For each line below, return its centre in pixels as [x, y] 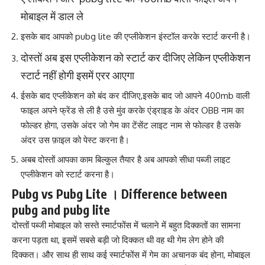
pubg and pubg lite [61, 210]
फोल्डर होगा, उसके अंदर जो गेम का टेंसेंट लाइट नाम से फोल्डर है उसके [131, 125]
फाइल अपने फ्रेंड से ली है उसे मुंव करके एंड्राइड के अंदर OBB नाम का [132, 110]
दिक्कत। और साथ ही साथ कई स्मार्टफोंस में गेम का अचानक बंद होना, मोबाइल [131, 255]
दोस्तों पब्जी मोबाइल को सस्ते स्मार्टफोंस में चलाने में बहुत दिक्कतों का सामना [126, 225]
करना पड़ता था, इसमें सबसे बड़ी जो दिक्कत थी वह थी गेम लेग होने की [118, 240]
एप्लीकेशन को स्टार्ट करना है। [68, 174]
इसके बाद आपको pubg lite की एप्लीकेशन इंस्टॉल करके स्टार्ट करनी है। [136, 36]
